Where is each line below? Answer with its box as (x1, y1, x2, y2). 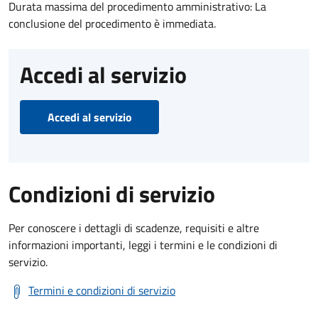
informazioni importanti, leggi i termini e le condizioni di (9, 236, 278, 253)
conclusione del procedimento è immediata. (9, 14, 216, 32)
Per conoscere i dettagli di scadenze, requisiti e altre (9, 219, 259, 236)
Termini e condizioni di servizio (28, 281, 175, 299)
